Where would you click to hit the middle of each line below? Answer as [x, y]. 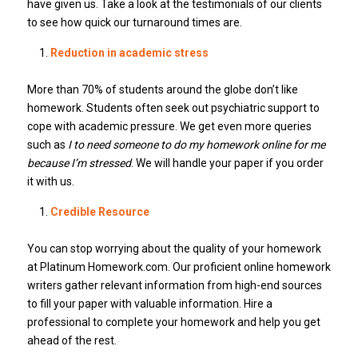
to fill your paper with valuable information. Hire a [149, 304]
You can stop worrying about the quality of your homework [174, 249]
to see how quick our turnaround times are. [134, 23]
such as [47, 145]
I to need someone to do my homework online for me [196, 145]
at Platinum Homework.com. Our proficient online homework [179, 267]
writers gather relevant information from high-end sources [174, 286]
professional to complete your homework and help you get [173, 322]
